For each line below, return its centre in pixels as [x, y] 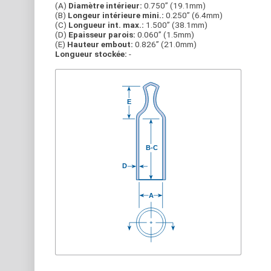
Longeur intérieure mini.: [116, 15]
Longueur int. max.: [106, 25]
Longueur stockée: [91, 54]
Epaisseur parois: [102, 34]
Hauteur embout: [100, 44]
